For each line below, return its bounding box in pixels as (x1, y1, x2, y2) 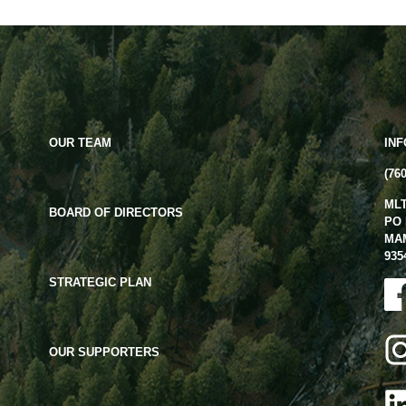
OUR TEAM (48, 136, 111, 150)
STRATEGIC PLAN (48, 275, 151, 290)
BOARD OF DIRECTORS (48, 206, 183, 220)
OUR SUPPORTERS (48, 345, 159, 360)
